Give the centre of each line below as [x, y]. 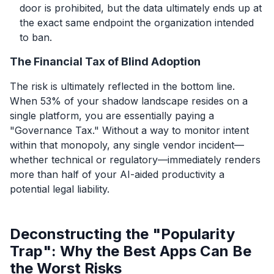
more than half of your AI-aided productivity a [117, 174]
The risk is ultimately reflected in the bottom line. [122, 86]
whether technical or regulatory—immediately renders [135, 159]
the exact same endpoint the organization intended [137, 22]
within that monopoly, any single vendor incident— [127, 145]
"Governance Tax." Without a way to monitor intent [129, 130]
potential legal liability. [60, 189]
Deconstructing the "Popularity [122, 234]
